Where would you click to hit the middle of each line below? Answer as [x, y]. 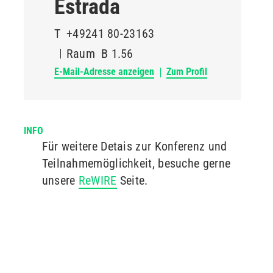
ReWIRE [97, 180]
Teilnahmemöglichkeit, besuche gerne [136, 163]
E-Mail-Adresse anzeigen [104, 72]
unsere [60, 180]
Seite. [132, 180]
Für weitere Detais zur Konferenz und [134, 146]
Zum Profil [186, 72]
